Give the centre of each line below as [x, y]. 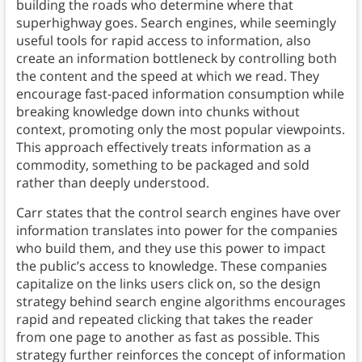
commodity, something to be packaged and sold [162, 165]
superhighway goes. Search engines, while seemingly [176, 23]
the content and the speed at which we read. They [167, 76]
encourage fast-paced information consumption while [180, 94]
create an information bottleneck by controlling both [176, 59]
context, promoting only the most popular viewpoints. [180, 130]
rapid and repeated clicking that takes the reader [164, 320]
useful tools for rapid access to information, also [163, 41]
